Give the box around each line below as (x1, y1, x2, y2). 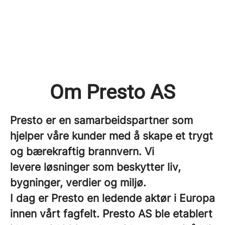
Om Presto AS (50, 80, 175, 104)
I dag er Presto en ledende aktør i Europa (10, 192, 215, 204)
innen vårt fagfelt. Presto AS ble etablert (10, 207, 212, 220)
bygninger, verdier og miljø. (10, 176, 146, 189)
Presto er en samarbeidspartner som (10, 114, 193, 127)
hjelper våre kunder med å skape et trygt (10, 130, 213, 142)
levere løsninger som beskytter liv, (10, 161, 181, 173)
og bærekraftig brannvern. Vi (10, 145, 154, 158)
